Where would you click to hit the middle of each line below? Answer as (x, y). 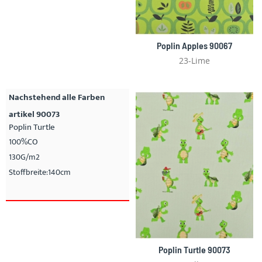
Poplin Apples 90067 (194, 45)
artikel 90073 (35, 114)
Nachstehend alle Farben (57, 97)
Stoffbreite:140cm (40, 172)
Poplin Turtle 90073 (194, 250)
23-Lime (194, 61)
